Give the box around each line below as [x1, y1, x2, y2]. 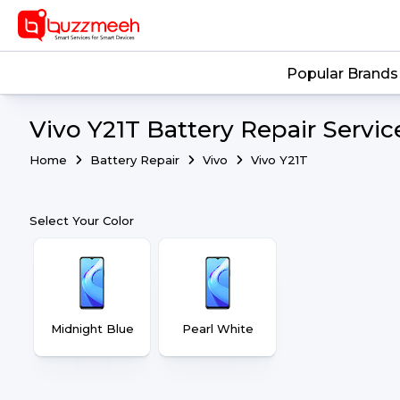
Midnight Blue [50, 321, 134, 336]
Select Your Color [29, 213, 134, 228]
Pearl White [181, 321, 254, 336]
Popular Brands [286, 65, 398, 83]
